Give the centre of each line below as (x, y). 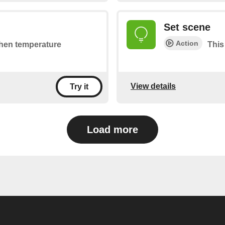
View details (153, 86)
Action (187, 43)
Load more (113, 129)
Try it (79, 86)
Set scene (187, 27)
